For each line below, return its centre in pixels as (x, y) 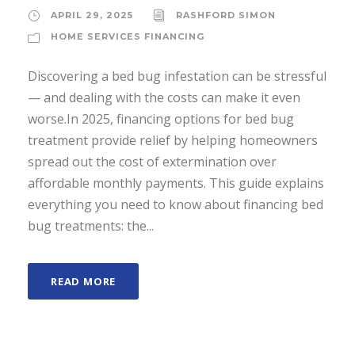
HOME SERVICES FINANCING (128, 37)
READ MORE (84, 282)
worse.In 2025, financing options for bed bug (161, 119)
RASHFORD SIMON (226, 15)
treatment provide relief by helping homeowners (173, 141)
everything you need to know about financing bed (176, 205)
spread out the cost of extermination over (152, 162)
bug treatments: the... (91, 226)
